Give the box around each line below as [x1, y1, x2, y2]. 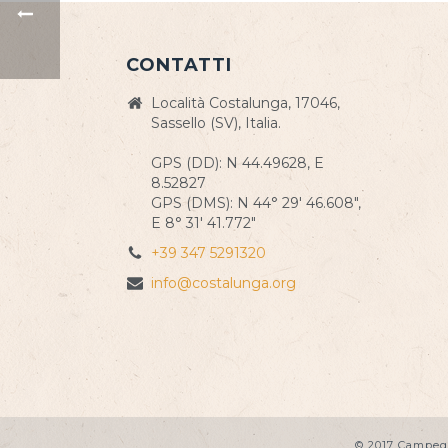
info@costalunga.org [150, 274, 296, 292]
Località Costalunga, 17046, [150, 94, 340, 112]
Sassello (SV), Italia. [150, 114, 281, 132]
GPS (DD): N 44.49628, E [150, 154, 324, 172]
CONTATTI [125, 54, 232, 76]
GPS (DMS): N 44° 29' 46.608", [150, 194, 361, 212]
